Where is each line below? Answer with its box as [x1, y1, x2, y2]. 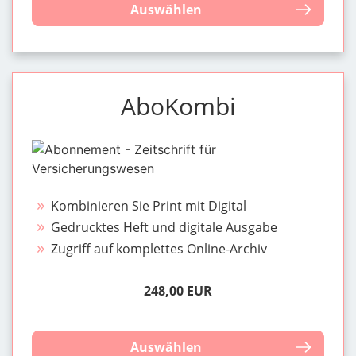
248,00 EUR [144, 281, 212, 300]
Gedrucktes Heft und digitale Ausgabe [51, 218, 278, 236]
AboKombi [120, 89, 236, 122]
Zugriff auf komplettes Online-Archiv [51, 239, 268, 257]
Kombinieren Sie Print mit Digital [51, 196, 247, 215]
